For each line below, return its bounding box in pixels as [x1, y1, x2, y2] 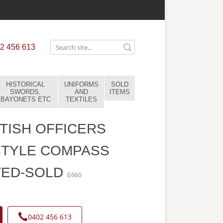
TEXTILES [65, 96, 97, 103]
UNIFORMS [64, 81, 99, 88]
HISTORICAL [6, 81, 45, 88]
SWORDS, [10, 88, 41, 96]
